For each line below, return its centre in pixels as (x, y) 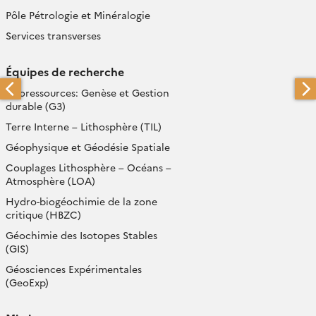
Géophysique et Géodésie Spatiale (88, 147)
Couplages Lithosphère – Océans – (89, 167)
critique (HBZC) (43, 214)
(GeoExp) (27, 282)
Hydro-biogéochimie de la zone (81, 201)
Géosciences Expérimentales (74, 269)
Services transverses (53, 35)
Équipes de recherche (65, 71)
